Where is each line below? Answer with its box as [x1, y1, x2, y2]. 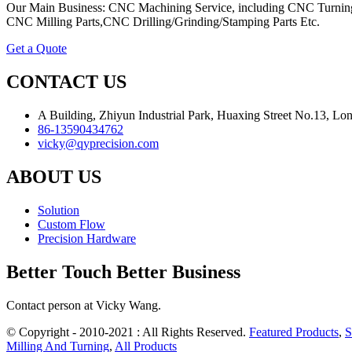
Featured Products [249, 324, 339, 339]
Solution [38, 203, 79, 217]
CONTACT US [6, 71, 126, 93]
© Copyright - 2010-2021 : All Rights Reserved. [6, 324, 249, 339]
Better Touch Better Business [6, 261, 240, 282]
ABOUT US [6, 167, 101, 188]
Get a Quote [6, 42, 67, 56]
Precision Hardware [38, 231, 136, 245]
